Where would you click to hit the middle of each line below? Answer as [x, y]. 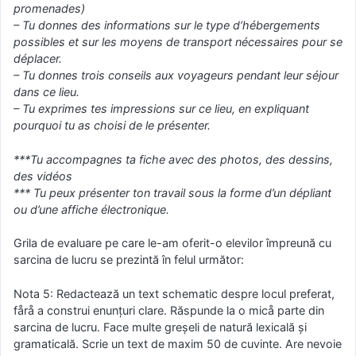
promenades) [49, 9]
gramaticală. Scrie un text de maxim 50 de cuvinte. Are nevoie [178, 343]
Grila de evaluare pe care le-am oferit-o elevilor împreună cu [172, 243]
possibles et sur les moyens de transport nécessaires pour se [178, 42]
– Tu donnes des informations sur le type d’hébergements [167, 25]
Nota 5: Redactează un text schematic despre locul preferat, [174, 293]
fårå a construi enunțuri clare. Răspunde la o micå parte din [169, 310]
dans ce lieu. [46, 92]
